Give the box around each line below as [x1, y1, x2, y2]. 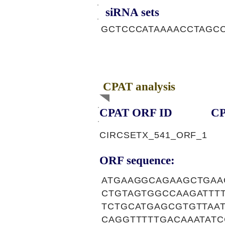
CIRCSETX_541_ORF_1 [99, 130, 208, 140]
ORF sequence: [99, 154, 175, 167]
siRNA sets [105, 6, 159, 19]
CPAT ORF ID [99, 106, 172, 119]
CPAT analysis [103, 80, 175, 93]
